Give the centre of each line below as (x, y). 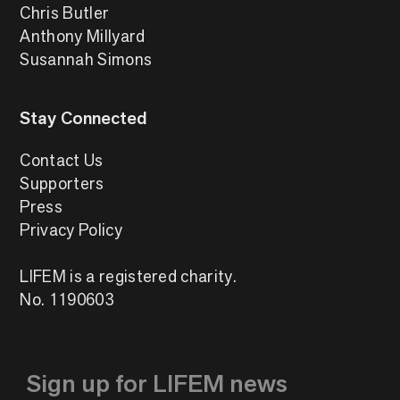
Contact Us (62, 160)
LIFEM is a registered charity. (128, 276)
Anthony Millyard (83, 36)
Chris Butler (65, 13)
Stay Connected (84, 118)
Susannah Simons (86, 59)
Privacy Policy (71, 230)
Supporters (62, 183)
